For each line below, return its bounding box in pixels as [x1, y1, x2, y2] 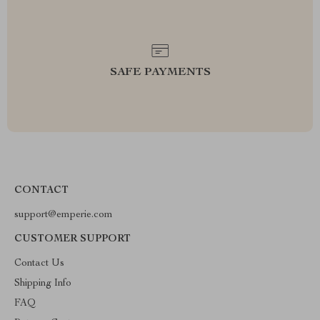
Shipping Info [14, 279, 71, 289]
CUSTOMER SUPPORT [14, 234, 131, 244]
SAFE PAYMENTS [109, 67, 211, 79]
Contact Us [14, 259, 64, 269]
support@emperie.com [14, 210, 113, 220]
